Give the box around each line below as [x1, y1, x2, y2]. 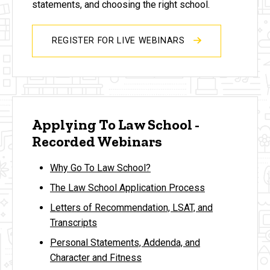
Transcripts [50, 216, 97, 228]
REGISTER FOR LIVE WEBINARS [52, 36, 188, 46]
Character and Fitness [50, 251, 142, 263]
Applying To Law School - [32, 116, 199, 134]
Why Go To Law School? [50, 162, 151, 174]
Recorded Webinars [32, 133, 162, 151]
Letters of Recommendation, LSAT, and [50, 201, 213, 213]
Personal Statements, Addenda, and [50, 236, 200, 248]
